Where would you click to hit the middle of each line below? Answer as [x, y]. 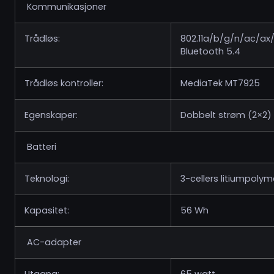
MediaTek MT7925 [220, 83]
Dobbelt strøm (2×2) [226, 115]
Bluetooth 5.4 [210, 51]
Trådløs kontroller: [64, 83]
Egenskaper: [51, 115]
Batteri [40, 147]
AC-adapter [53, 242]
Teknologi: [47, 179]
